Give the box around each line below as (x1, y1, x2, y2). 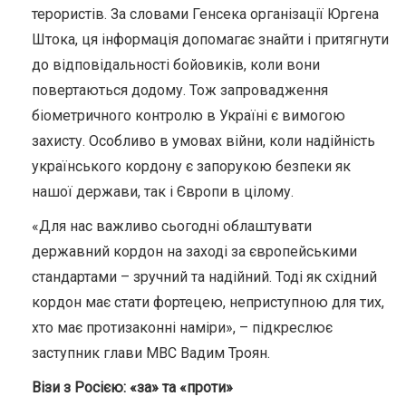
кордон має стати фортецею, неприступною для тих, (32, 293, 384, 311)
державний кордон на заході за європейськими (32, 242, 357, 260)
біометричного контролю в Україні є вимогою (32, 106, 345, 124)
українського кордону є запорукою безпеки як (32, 157, 351, 175)
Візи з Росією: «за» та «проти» (32, 378, 233, 396)
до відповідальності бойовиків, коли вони (32, 55, 320, 73)
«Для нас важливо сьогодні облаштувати (32, 217, 312, 235)
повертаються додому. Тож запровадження (32, 81, 328, 99)
